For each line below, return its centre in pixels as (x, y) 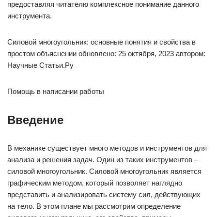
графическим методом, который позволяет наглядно (95, 183)
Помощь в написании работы (56, 91)
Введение (35, 120)
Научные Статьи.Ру (40, 65)
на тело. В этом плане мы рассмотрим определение (94, 206)
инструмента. (30, 16)
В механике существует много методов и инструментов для (107, 148)
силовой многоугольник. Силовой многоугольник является (104, 171)
